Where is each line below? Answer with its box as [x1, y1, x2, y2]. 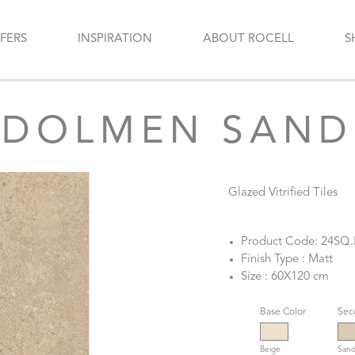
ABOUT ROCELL [203, 32, 294, 45]
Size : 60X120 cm [241, 271, 329, 284]
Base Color [260, 307, 306, 318]
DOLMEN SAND [2, 114, 353, 153]
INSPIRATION [78, 32, 152, 45]
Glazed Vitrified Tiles [228, 187, 338, 200]
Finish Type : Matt [241, 254, 333, 266]
